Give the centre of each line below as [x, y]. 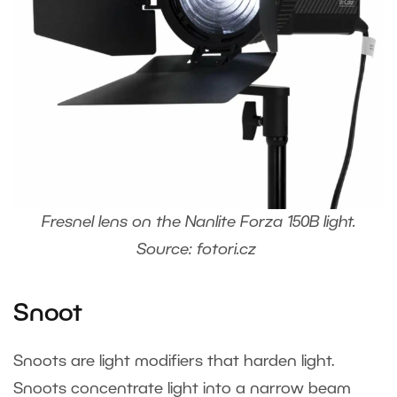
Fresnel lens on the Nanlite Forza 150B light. [198, 223]
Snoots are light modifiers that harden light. [174, 362]
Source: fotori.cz [198, 250]
